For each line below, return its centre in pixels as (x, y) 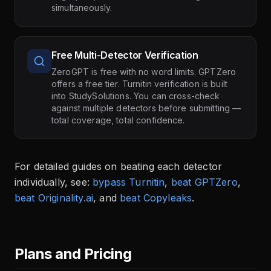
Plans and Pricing (73, 253)
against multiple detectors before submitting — (146, 108)
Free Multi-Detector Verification (125, 55)
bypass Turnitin (129, 182)
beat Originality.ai (54, 198)
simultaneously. (82, 7)
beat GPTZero (204, 182)
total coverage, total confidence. (118, 120)
